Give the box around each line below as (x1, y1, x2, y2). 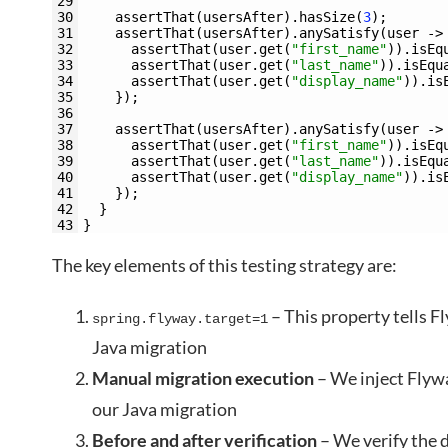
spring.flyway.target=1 (92, 311, 268, 327)
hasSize (299, 9, 355, 25)
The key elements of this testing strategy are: (52, 254, 397, 276)
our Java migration (92, 398, 237, 420)
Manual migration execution (92, 367, 314, 389)
